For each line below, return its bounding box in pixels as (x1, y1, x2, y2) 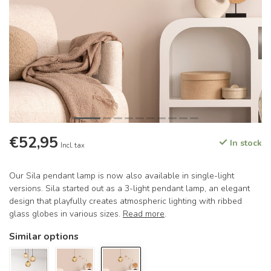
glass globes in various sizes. (9, 208, 123, 220)
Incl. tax (60, 141, 85, 150)
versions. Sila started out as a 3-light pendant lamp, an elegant (9, 183, 250, 194)
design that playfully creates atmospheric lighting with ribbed (9, 195, 242, 207)
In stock (227, 137, 262, 149)
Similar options (9, 230, 79, 243)
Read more (123, 208, 165, 220)
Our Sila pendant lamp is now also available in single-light (9, 170, 234, 181)
